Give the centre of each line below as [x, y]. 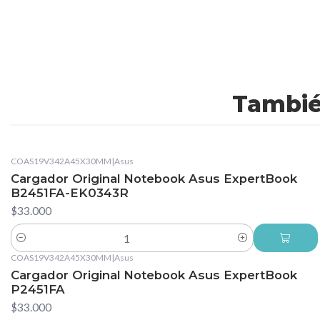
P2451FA [38, 289]
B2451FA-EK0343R [70, 193]
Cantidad [31, 246]
